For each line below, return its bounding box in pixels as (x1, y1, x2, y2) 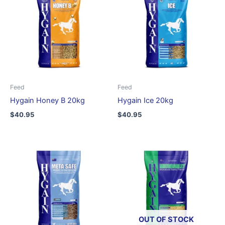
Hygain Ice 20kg (118, 96, 173, 105)
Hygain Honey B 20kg (10, 96, 85, 105)
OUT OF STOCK (139, 214, 194, 224)
